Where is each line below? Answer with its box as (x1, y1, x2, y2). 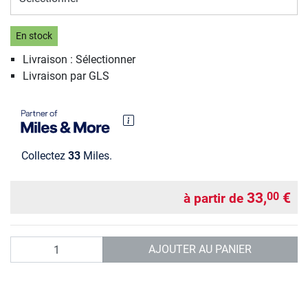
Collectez (21, 149, 68, 163)
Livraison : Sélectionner (22, 52, 135, 66)
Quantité (10, 237, 51, 251)
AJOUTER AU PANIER (148, 243, 252, 256)
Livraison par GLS (22, 69, 109, 82)
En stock (15, 30, 52, 43)
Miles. (80, 149, 112, 163)
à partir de (184, 190, 247, 207)
